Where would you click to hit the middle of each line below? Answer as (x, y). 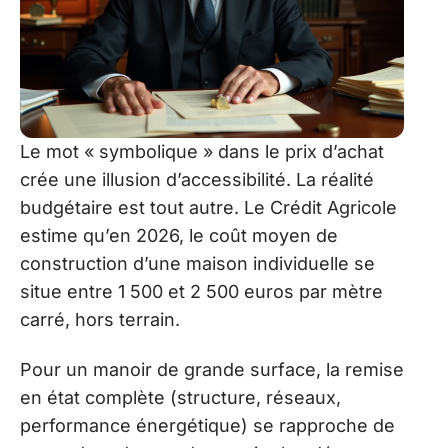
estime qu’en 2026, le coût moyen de (179, 235)
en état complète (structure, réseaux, (180, 398)
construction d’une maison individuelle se (197, 263)
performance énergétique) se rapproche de (207, 426)
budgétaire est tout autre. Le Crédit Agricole (208, 207)
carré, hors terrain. (100, 319)
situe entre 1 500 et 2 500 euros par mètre (201, 291)
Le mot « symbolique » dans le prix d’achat (202, 151)
